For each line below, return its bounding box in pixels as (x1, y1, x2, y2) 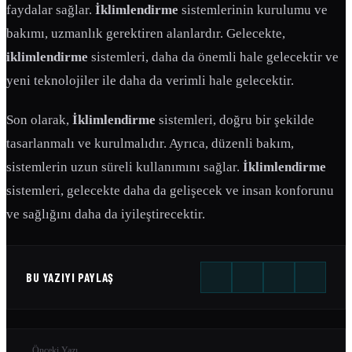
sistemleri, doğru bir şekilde (156, 112, 314, 128)
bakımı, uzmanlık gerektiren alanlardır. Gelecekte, (6, 26, 285, 42)
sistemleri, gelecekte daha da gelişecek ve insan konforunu (6, 183, 334, 199)
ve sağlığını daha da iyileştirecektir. (6, 207, 205, 222)
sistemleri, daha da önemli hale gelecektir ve (88, 49, 339, 65)
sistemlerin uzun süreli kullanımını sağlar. (6, 159, 243, 175)
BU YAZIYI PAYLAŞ (26, 270, 114, 285)
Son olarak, (6, 112, 72, 128)
